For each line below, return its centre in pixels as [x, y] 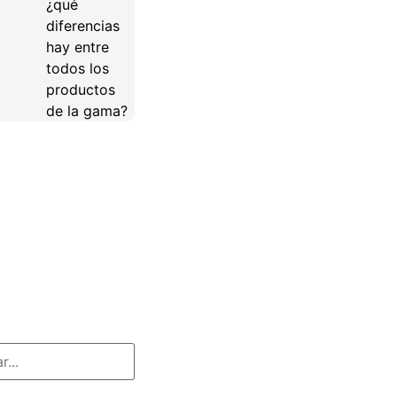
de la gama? [86, 111]
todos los [77, 69]
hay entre [77, 47]
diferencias [82, 26]
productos [80, 90]
